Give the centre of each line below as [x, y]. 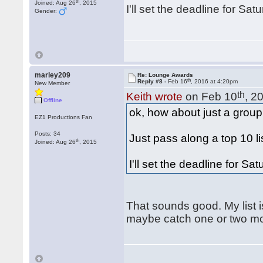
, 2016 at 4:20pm [215, 81]
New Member [53, 83]
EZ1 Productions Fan [64, 117]
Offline [53, 100]
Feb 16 [178, 81]
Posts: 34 [48, 134]
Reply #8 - [153, 81]
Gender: [47, 11]
